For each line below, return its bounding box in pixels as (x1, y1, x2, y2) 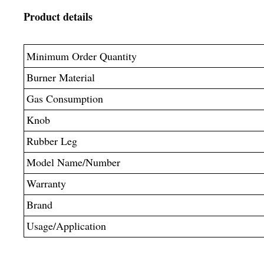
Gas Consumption (26, 91, 103, 105)
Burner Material (26, 70, 95, 84)
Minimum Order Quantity (26, 48, 137, 63)
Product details (24, 8, 93, 24)
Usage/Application (26, 218, 106, 233)
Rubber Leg (26, 133, 77, 148)
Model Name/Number (26, 154, 120, 169)
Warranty (26, 176, 66, 190)
